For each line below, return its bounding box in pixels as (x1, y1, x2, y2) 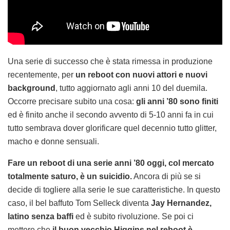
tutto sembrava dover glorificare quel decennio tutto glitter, (8, 124, 217, 133)
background (8, 84, 55, 93)
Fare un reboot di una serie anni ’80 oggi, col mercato (8, 159, 214, 168)
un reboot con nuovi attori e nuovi (73, 70, 207, 80)
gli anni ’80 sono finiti (136, 97, 218, 106)
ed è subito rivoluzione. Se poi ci (73, 212, 194, 221)
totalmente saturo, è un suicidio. (8, 172, 132, 181)
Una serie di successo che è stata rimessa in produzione (8, 57, 213, 66)
